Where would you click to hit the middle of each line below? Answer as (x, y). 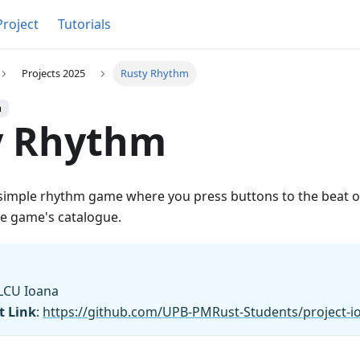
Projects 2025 (53, 74)
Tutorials (84, 24)
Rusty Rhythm (155, 74)
